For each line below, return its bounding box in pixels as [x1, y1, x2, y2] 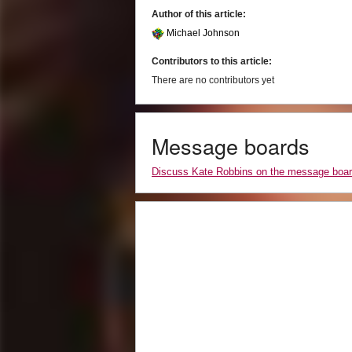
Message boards [152, 130, 310, 162]
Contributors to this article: [152, 56, 272, 68]
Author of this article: [152, 9, 246, 20]
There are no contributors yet [152, 75, 274, 86]
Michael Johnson [167, 27, 240, 39]
